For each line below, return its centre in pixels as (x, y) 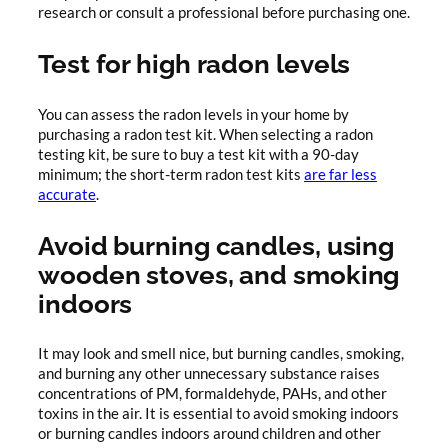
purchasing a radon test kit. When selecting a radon (205, 134)
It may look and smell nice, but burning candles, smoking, (221, 353)
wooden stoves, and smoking (219, 274)
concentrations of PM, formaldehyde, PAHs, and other (212, 393)
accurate (67, 194)
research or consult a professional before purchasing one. (224, 13)
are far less (340, 174)
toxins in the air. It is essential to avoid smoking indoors (218, 413)
